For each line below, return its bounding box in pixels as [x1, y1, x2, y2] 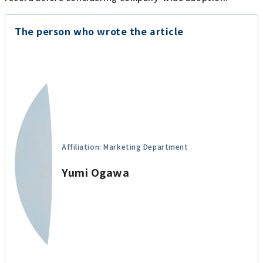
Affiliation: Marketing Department [62, 141, 188, 151]
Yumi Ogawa [62, 164, 130, 180]
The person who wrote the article [15, 24, 184, 39]
